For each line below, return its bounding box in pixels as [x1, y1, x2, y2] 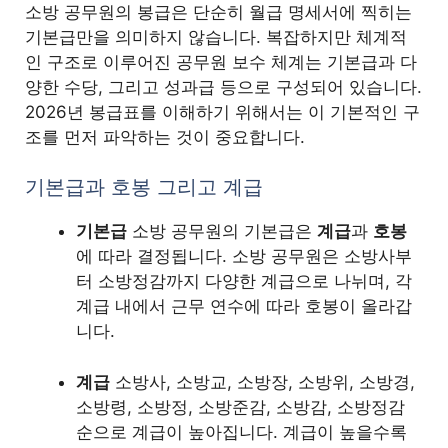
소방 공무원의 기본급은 [127, 221, 318, 242]
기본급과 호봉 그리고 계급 [25, 175, 264, 200]
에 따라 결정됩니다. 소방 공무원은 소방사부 [76, 246, 413, 267]
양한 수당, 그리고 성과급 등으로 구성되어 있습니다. [25, 76, 423, 97]
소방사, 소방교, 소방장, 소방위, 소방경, [110, 371, 416, 392]
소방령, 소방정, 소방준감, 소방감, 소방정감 [76, 396, 406, 417]
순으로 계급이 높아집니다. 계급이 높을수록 [76, 421, 408, 442]
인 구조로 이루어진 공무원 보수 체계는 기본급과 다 [25, 51, 418, 72]
